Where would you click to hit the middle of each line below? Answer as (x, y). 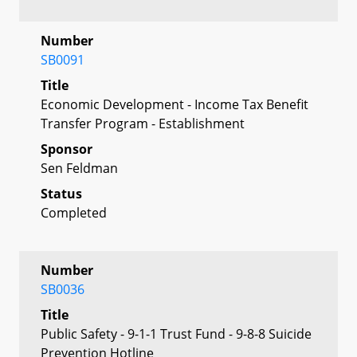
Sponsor (67, 149)
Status (61, 193)
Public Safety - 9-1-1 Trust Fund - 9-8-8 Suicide (176, 333)
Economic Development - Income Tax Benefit (175, 104)
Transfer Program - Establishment (143, 123)
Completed (74, 212)
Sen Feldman (79, 168)
